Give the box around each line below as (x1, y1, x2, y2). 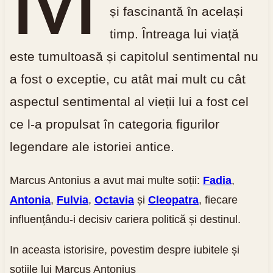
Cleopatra (147, 193, 199, 206)
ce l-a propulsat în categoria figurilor (9, 116, 219, 131)
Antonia (9, 193, 51, 206)
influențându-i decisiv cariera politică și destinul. (9, 213, 241, 225)
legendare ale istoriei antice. (9, 139, 174, 154)
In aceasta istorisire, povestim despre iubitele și (9, 243, 239, 256)
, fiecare (198, 193, 238, 206)
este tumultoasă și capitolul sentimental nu (9, 49, 258, 63)
